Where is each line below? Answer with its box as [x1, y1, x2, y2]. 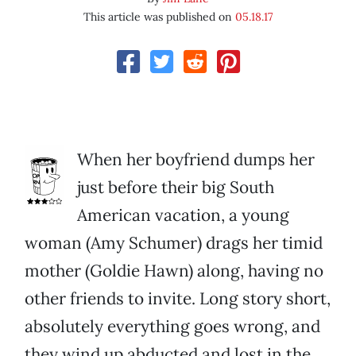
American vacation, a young [77, 204, 289, 226]
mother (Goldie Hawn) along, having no [25, 260, 323, 282]
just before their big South [77, 176, 274, 199]
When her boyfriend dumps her [77, 149, 315, 171]
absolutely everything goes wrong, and [25, 315, 320, 338]
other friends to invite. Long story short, [25, 288, 331, 310]
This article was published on [83, 10, 235, 25]
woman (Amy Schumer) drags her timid [25, 232, 323, 254]
